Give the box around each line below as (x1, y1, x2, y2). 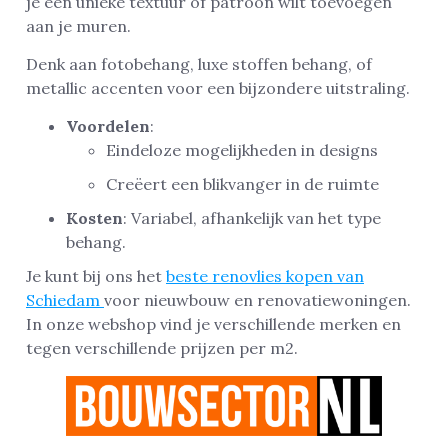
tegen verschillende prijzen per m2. (26, 338, 298, 359)
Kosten (66, 208, 123, 229)
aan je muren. (26, 15, 131, 36)
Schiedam (26, 290, 104, 311)
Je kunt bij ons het (26, 266, 166, 287)
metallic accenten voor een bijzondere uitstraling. (26, 77, 410, 98)
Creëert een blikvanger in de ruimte (106, 174, 379, 195)
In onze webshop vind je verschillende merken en (26, 314, 401, 335)
